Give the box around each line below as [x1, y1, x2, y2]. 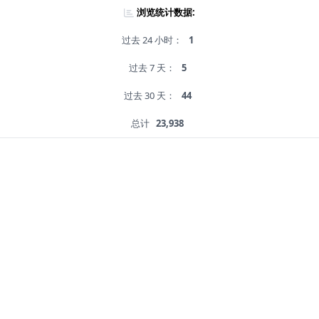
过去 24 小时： [121, 33, 182, 47]
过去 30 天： [123, 89, 175, 103]
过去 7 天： [128, 61, 175, 75]
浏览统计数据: [137, 6, 195, 19]
